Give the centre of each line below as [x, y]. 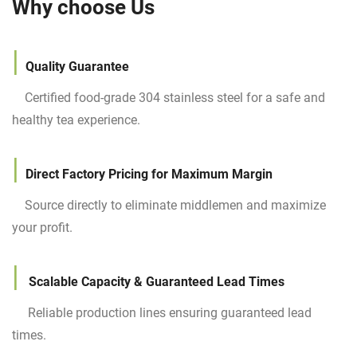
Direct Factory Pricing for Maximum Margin [151, 174]
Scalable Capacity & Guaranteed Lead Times [158, 281]
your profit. [42, 227]
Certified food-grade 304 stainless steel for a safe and [169, 97]
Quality [44, 66]
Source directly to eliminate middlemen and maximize [169, 205]
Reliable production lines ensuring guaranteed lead [162, 312]
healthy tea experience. [76, 120]
